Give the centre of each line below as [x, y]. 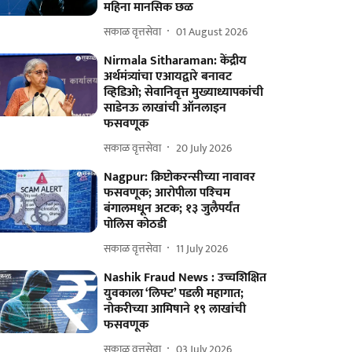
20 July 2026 [204, 148]
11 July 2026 [202, 248]
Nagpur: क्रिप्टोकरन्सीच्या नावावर [180, 177]
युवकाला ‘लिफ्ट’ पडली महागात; [174, 293]
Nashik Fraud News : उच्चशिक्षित [185, 278]
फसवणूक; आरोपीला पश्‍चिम [167, 193]
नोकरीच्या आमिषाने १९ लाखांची [175, 309]
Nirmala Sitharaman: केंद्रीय [176, 61]
